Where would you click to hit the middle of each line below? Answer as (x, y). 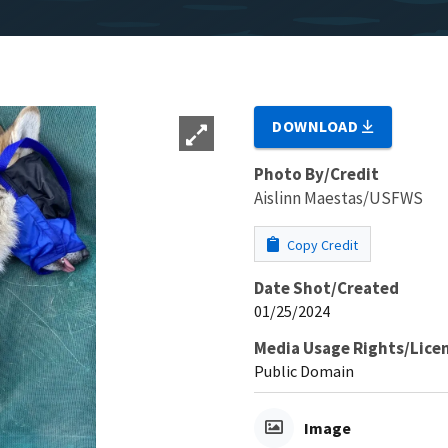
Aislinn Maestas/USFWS (338, 197)
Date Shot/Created (326, 287)
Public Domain (304, 370)
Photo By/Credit (316, 173)
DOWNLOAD (317, 125)
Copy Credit (321, 244)
